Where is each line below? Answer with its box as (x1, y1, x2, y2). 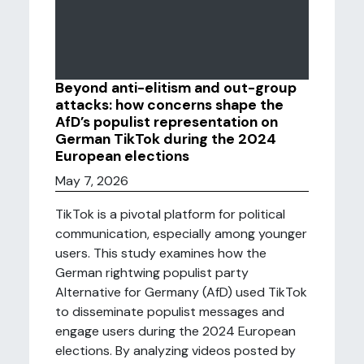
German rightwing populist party (55, 264, 249, 281)
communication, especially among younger (55, 225, 307, 242)
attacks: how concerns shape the (55, 96, 284, 114)
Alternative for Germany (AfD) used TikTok (55, 284, 307, 301)
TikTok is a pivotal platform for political (55, 206, 285, 223)
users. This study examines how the (55, 245, 266, 262)
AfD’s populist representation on (55, 113, 278, 131)
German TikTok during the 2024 (55, 130, 276, 148)
